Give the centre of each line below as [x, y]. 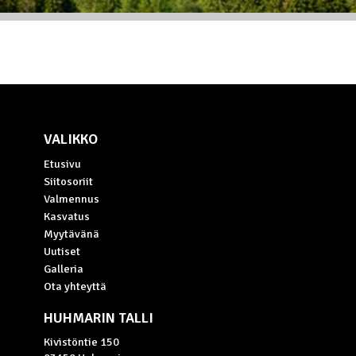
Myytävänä [72, 234]
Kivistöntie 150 [81, 342]
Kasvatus [67, 216]
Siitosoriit [68, 181]
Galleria [64, 269]
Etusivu [62, 164]
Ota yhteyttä [75, 286]
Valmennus [72, 199]
